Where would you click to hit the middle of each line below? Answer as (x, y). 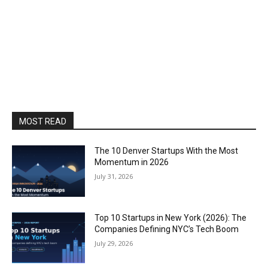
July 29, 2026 (114, 243)
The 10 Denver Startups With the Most (167, 151)
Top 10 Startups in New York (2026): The (171, 217)
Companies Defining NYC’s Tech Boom (167, 229)
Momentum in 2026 (132, 162)
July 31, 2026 (114, 176)
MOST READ (43, 121)
